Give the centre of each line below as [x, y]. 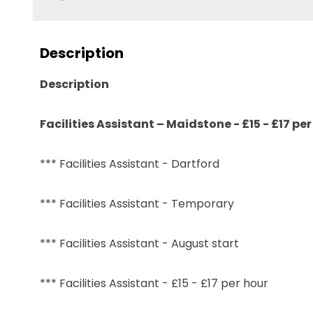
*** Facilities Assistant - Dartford [130, 164]
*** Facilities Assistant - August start [148, 243]
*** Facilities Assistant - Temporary [137, 204]
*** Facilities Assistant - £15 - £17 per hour [154, 283]
